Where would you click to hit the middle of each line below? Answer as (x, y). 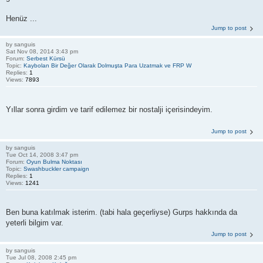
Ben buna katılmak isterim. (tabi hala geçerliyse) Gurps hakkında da (122, 212)
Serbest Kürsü (46, 58)
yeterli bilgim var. (35, 223)
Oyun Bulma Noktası (54, 161)
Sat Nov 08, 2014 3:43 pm (42, 51)
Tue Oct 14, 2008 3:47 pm (42, 154)
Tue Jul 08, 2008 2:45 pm (41, 257)
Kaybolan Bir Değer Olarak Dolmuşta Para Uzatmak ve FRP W (107, 65)
